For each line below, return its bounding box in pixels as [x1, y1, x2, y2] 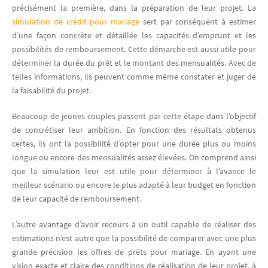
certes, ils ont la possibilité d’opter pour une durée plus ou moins [12, 138, 256, 149]
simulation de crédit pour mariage [12, 16, 140, 27]
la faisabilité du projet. [12, 84, 91, 96]
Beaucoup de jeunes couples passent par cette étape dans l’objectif [12, 110, 256, 121]
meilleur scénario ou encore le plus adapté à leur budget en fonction [12, 179, 256, 190]
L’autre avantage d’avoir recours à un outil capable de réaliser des [12, 218, 256, 230]
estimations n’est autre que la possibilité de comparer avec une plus [12, 232, 256, 243]
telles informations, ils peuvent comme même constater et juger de [12, 71, 256, 82]
